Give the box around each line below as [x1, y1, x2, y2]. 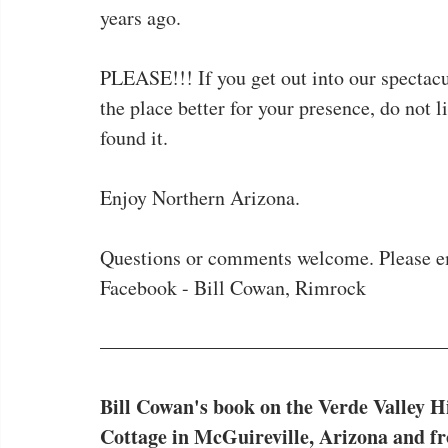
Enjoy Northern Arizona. [100, 183, 300, 211]
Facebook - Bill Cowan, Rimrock [100, 273, 366, 301]
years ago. [100, 3, 181, 31]
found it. [100, 123, 168, 151]
